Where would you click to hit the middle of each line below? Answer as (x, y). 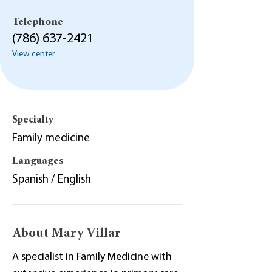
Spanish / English (52, 180)
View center (33, 54)
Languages (38, 161)
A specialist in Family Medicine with (92, 257)
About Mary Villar (66, 234)
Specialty (33, 121)
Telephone (38, 22)
